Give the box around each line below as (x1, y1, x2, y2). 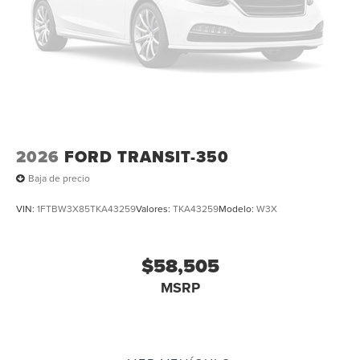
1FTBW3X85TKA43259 (37, 201, 136, 215)
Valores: (136, 201, 173, 215)
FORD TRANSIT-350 (64, 144, 229, 169)
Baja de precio (28, 171, 90, 186)
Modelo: (219, 201, 256, 215)
